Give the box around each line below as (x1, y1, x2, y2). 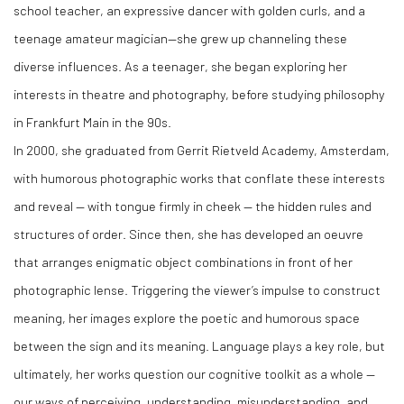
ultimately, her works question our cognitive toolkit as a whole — (14, 365, 375, 382)
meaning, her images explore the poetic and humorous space (14, 309, 360, 326)
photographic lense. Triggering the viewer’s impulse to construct (14, 281, 381, 298)
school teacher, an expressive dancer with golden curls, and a (14, 2, 365, 19)
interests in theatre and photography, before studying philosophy (14, 86, 385, 103)
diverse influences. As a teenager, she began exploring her (14, 58, 347, 75)
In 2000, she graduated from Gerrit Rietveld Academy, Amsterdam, (14, 142, 390, 159)
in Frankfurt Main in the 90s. (14, 114, 171, 131)
